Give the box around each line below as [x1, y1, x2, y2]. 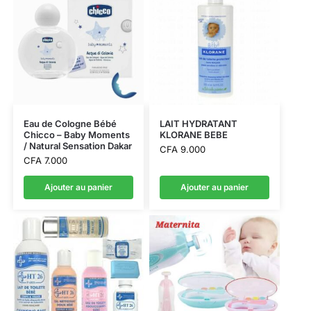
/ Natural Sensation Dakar [23, 140, 132, 152]
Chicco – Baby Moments [23, 129, 130, 141]
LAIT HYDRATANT [159, 118, 237, 130]
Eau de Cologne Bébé [23, 118, 117, 130]
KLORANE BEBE [159, 129, 228, 141]
